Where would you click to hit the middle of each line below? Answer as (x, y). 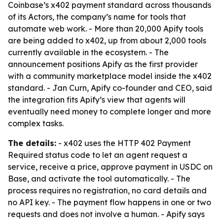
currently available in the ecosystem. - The (88, 52)
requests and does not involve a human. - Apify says (106, 214)
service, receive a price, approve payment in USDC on (110, 167)
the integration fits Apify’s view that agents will (97, 100)
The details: (32, 143)
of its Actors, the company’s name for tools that (97, 17)
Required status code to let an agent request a (98, 155)
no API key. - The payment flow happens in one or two (110, 202)
